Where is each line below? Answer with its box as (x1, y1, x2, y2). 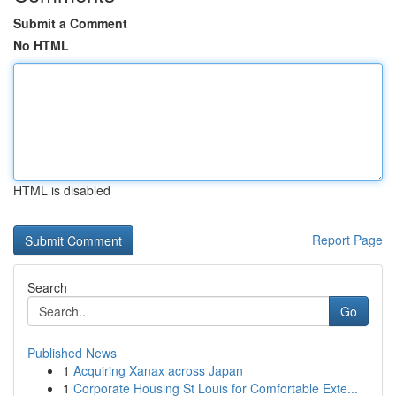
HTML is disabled (13, 181, 110, 199)
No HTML (13, 36, 69, 54)
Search (27, 278, 67, 296)
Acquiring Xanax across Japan (73, 362, 243, 379)
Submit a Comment (13, 14, 127, 32)
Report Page (312, 231, 383, 248)
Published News (27, 344, 117, 362)
